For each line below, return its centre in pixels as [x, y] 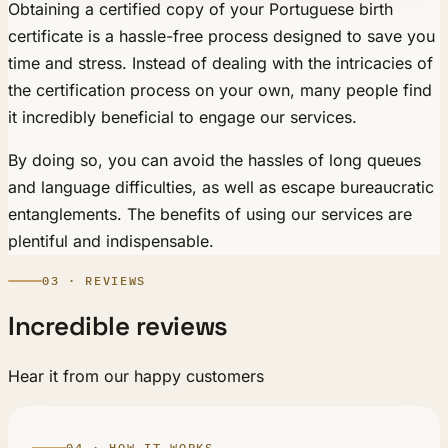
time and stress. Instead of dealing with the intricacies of [220, 62]
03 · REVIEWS [94, 280]
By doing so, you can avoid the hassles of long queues [214, 159]
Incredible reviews [118, 326]
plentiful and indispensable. [111, 240]
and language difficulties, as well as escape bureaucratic [221, 186]
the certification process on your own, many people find [220, 89]
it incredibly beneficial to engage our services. [182, 116]
